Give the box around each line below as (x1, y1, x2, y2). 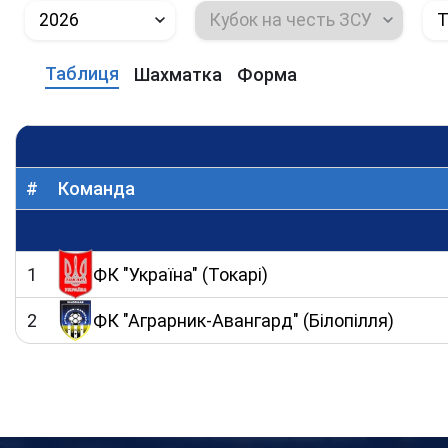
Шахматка (134, 63, 222, 85)
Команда (58, 177, 135, 199)
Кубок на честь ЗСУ (209, 9, 373, 30)
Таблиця (45, 62, 119, 84)
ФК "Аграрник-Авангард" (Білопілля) (93, 309, 394, 331)
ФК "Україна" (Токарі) (93, 263, 268, 285)
